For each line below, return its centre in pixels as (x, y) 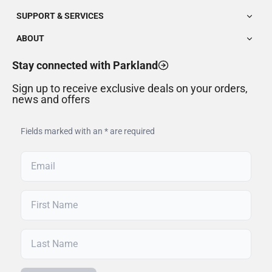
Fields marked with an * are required (88, 131)
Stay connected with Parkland (85, 65)
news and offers (51, 99)
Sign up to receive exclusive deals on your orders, (130, 88)
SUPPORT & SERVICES (60, 15)
